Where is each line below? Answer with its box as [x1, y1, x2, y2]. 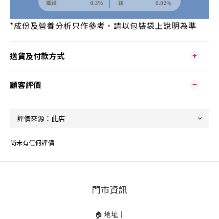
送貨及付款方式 [10, 49, 65, 62]
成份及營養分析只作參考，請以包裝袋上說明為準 [14, 19, 197, 31]
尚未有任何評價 [10, 137, 54, 147]
